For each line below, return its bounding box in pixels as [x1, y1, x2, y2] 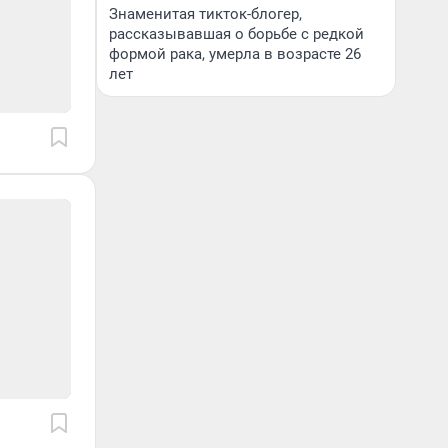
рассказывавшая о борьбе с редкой [109, 25, 364, 43]
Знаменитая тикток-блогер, [109, 5, 302, 23]
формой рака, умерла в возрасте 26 [109, 45, 361, 63]
